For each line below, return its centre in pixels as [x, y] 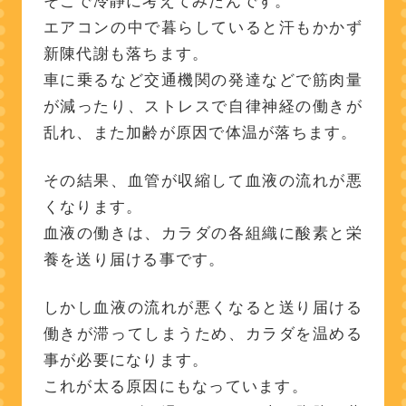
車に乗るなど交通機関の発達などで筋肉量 [203, 80]
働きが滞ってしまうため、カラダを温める [203, 333]
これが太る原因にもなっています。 [175, 386]
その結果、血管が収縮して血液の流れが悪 [203, 181]
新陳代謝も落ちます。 [126, 54]
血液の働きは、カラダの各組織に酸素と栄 [203, 233]
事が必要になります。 [126, 359]
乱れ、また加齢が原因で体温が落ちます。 [200, 133]
